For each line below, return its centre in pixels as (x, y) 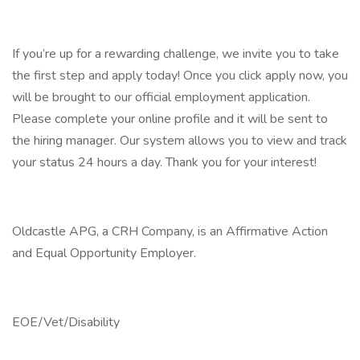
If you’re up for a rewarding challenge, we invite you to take (176, 54)
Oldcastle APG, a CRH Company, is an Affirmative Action (170, 231)
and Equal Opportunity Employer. (104, 253)
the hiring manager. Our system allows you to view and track (180, 141)
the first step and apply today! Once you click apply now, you (180, 76)
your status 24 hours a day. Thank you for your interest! (164, 162)
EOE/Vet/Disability (67, 322)
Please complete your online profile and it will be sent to (170, 119)
